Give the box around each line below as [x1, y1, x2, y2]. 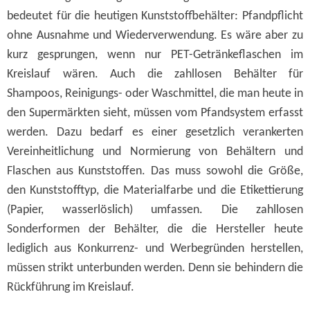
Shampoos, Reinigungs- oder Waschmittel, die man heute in [7, 87, 303, 101]
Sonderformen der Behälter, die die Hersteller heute [7, 223, 303, 237]
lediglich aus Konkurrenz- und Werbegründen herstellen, [7, 242, 303, 256]
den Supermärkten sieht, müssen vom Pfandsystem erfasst [7, 107, 303, 120]
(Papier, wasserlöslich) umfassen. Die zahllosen [7, 203, 303, 217]
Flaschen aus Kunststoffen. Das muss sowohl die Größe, [7, 165, 303, 179]
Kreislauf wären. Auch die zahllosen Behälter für [7, 68, 303, 82]
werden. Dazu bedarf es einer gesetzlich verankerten [7, 126, 303, 140]
